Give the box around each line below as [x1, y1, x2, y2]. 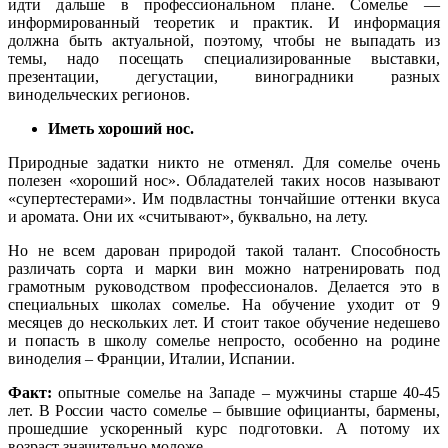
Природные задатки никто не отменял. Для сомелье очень [8, 154, 440, 172]
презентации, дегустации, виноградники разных [8, 68, 440, 86]
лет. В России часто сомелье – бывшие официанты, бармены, [8, 402, 440, 420]
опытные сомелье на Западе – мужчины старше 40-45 [52, 384, 440, 402]
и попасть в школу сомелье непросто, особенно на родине [8, 332, 440, 350]
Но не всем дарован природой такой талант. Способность [8, 242, 440, 260]
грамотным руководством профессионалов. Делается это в [8, 278, 440, 296]
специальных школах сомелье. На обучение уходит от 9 [8, 296, 440, 314]
